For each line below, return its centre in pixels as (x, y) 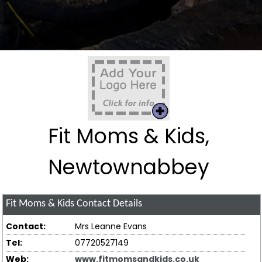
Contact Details (108, 204)
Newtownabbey (128, 167)
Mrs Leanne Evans (111, 226)
